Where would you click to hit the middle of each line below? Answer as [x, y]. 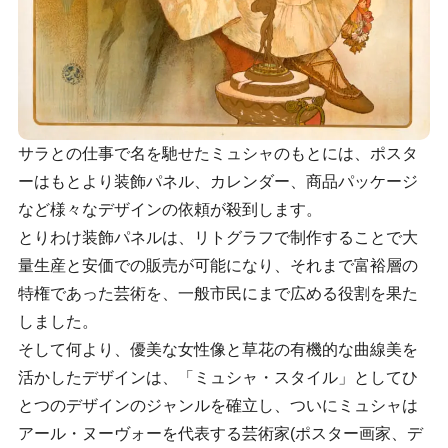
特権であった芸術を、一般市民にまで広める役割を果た [217, 294]
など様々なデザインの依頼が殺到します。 [169, 210]
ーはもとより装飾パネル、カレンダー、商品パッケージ [217, 182]
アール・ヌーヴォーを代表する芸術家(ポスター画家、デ [220, 434]
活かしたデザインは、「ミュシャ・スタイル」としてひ [217, 378]
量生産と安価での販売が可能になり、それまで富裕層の [217, 266]
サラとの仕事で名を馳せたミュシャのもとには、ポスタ [217, 154]
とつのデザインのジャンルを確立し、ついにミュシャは [217, 406]
